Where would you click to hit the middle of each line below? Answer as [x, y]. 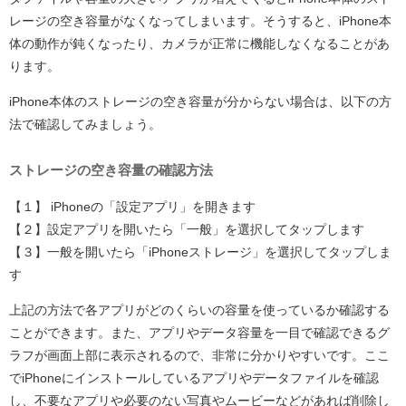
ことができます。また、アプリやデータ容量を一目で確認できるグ [199, 332]
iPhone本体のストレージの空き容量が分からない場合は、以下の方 [200, 102]
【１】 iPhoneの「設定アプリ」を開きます [132, 206]
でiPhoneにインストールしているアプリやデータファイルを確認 [194, 377]
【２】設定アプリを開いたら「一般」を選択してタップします [187, 229]
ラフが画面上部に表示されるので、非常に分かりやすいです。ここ [199, 355]
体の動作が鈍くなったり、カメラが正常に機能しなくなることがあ [199, 44]
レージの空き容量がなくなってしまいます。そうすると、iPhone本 [200, 21]
